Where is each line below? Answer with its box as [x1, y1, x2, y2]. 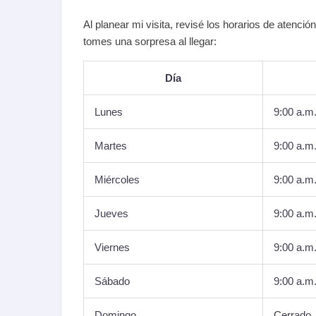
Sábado [95, 275, 130, 287]
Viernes [95, 241, 130, 253]
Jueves [95, 207, 128, 219]
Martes [95, 140, 127, 152]
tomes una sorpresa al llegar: [83, 35, 217, 47]
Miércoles [95, 174, 140, 186]
